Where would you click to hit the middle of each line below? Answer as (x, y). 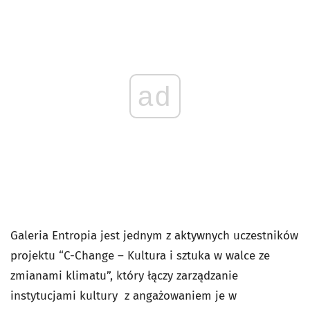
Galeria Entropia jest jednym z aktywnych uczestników (154, 236)
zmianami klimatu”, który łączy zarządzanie (124, 276)
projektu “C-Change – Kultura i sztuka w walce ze (140, 256)
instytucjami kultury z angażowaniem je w (124, 296)
